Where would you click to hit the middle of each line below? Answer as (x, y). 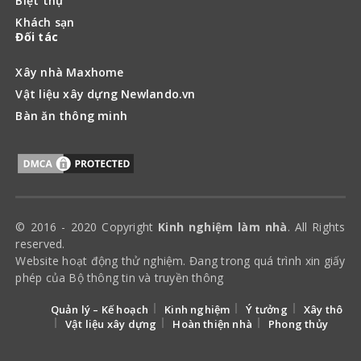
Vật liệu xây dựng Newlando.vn (106, 93)
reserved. (40, 243)
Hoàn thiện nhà (213, 324)
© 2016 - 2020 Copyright (87, 226)
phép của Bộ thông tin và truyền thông (120, 277)
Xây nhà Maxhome (70, 72)
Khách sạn (45, 22)
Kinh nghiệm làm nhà (223, 226)
